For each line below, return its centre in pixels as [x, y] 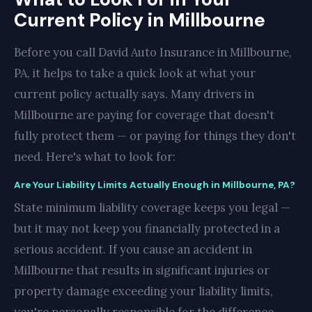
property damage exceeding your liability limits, [143, 291]
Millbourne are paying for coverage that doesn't [144, 115]
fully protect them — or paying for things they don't [155, 136]
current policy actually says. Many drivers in [134, 94]
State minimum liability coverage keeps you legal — [152, 208]
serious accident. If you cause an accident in [133, 249]
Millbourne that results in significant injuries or [142, 270]
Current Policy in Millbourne [140, 20]
